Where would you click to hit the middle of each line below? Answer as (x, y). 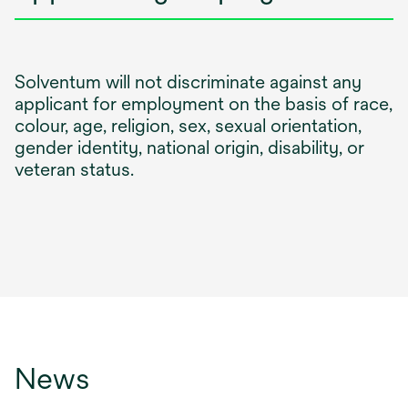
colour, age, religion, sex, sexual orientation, (188, 125)
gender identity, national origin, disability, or (189, 147)
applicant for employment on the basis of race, (204, 103)
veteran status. (74, 168)
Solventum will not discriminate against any (188, 81)
